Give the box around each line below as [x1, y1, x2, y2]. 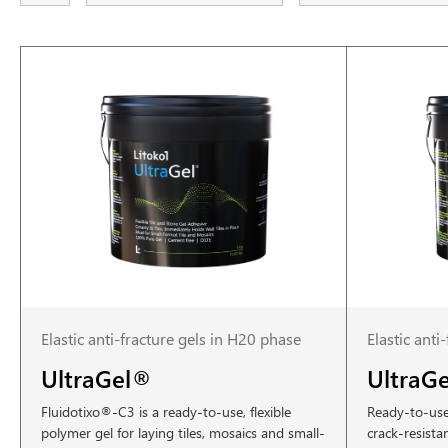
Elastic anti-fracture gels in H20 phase [41, 328, 301, 349]
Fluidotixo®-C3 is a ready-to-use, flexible [41, 402, 291, 421]
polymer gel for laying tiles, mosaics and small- [41, 423, 325, 442]
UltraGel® [41, 362, 152, 394]
